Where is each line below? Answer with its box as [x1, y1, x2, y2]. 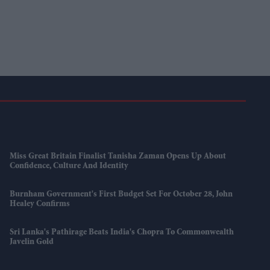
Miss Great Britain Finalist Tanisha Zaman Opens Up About [10, 152, 227, 161]
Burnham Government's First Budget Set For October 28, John [10, 190, 233, 199]
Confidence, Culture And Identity [10, 162, 129, 171]
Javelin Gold [10, 238, 54, 246]
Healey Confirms [10, 200, 71, 209]
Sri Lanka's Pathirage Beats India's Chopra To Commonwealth [10, 228, 234, 237]
